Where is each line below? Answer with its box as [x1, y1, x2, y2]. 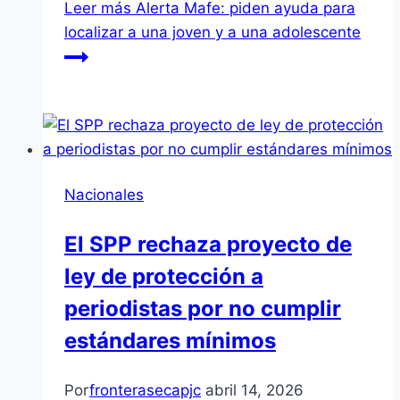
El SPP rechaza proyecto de [64, 231, 352, 258]
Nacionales [64, 186, 144, 204]
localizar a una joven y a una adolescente [64, 23, 361, 42]
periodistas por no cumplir [64, 296, 341, 322]
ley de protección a [64, 263, 263, 290]
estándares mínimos [64, 328, 276, 354]
